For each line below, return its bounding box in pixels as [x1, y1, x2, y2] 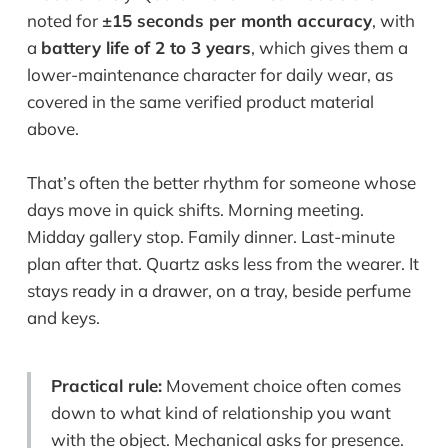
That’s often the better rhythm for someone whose [26, 172, 416, 194]
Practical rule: [50, 375, 162, 397]
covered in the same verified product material [26, 91, 374, 113]
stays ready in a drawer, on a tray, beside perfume [26, 280, 411, 302]
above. [26, 118, 79, 140]
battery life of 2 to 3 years [40, 37, 251, 59]
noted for [26, 10, 102, 32]
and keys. [26, 307, 100, 329]
